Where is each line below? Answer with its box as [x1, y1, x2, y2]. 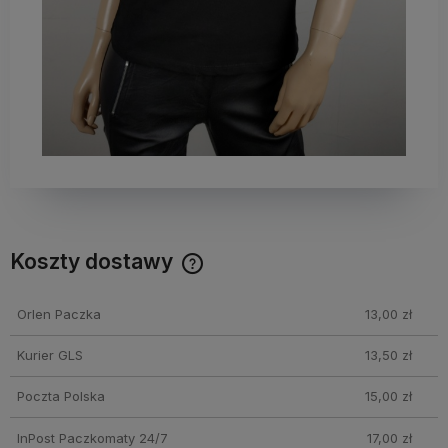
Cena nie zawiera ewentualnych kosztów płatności [30, 273, 355, 290]
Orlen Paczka [16, 305, 101, 322]
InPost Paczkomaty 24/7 [16, 429, 168, 446]
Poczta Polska [16, 388, 105, 405]
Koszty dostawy [10, 249, 178, 275]
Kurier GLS [16, 347, 83, 364]
